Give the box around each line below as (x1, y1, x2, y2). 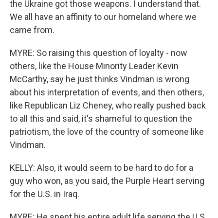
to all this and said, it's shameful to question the (10, 113, 192, 124)
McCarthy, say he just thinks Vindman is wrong (10, 74, 189, 84)
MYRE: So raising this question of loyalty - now (10, 48, 187, 58)
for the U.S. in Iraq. (10, 189, 79, 199)
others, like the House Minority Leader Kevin (10, 61, 179, 71)
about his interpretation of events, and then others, (10, 87, 204, 97)
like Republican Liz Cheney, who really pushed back (10, 100, 206, 110)
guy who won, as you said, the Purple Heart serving (10, 176, 204, 186)
